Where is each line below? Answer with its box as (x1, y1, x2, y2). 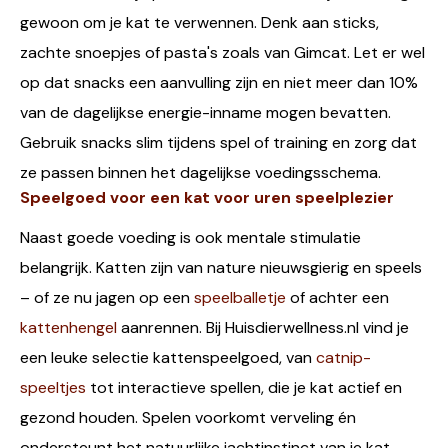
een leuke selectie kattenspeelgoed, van (20, 347, 316, 369)
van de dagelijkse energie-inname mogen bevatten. (20, 102, 391, 124)
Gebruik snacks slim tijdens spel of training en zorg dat (20, 132, 417, 154)
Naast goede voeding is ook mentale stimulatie (20, 227, 361, 249)
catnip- (316, 347, 371, 369)
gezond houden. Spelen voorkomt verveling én (20, 407, 356, 429)
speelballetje (194, 287, 286, 309)
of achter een (286, 287, 389, 309)
